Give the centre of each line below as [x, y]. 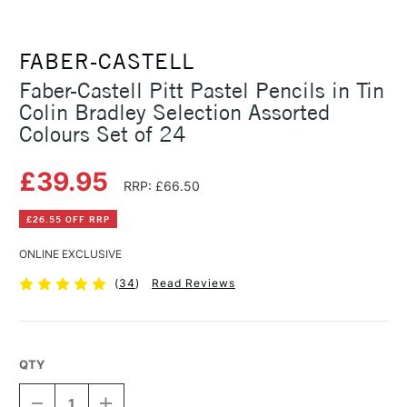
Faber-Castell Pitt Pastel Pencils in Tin [202, 90]
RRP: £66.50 [162, 186]
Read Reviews [193, 283]
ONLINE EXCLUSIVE [70, 254]
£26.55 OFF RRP [68, 219]
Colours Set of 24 [103, 134]
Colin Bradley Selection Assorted [174, 112]
